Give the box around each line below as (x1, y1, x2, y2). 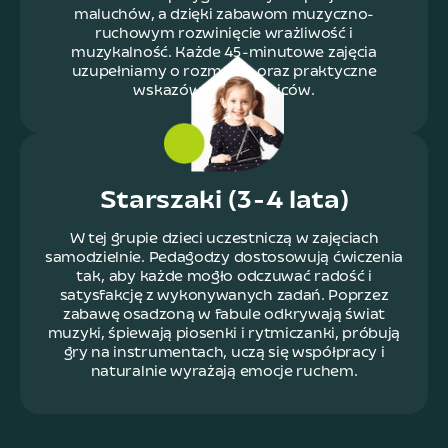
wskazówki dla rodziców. (133, 81, 315, 101)
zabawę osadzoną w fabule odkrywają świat (63, 305, 385, 325)
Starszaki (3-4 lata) (99, 185, 349, 217)
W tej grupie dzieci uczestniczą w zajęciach (69, 229, 379, 249)
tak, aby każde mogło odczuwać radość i (76, 267, 372, 287)
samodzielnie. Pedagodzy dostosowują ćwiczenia (44, 248, 404, 268)
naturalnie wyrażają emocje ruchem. (90, 362, 358, 382)
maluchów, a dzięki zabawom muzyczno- (73, 5, 375, 25)
